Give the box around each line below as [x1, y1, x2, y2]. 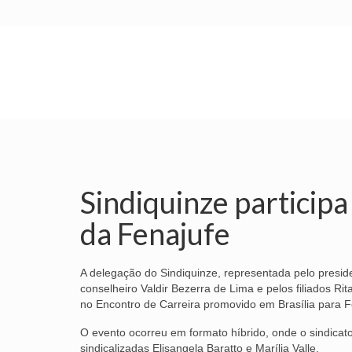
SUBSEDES [263, 97, 317, 111]
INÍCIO [96, 97, 133, 111]
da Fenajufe [80, 214, 230, 251]
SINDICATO [167, 97, 229, 111]
